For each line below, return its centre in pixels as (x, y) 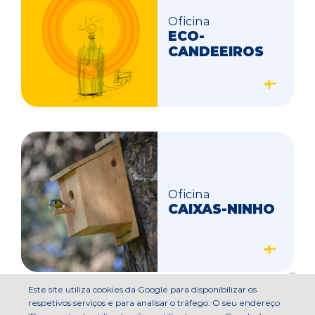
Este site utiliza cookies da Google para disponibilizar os (142, 289)
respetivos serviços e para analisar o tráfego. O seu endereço (154, 302)
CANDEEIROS (216, 51)
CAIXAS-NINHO (221, 208)
